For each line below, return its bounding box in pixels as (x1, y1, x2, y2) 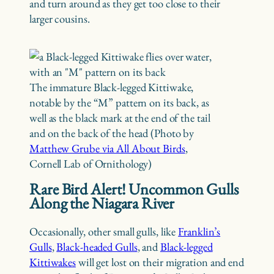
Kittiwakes (29, 254, 76, 270)
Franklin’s (178, 223, 221, 239)
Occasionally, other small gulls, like (29, 223, 179, 239)
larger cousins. (29, 10, 90, 26)
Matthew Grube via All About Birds (29, 140, 185, 156)
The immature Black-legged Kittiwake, (29, 79, 194, 95)
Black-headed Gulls (56, 239, 138, 254)
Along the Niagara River (29, 193, 174, 214)
